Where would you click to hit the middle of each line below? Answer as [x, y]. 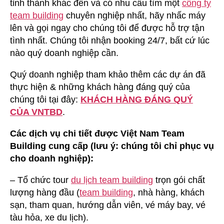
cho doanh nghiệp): [52, 158]
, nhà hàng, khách [169, 192]
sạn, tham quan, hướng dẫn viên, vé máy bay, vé [108, 205]
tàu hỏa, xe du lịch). [49, 217]
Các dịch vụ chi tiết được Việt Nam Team [97, 133]
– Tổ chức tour [40, 180]
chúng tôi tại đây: [45, 99]
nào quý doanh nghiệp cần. [64, 53]
